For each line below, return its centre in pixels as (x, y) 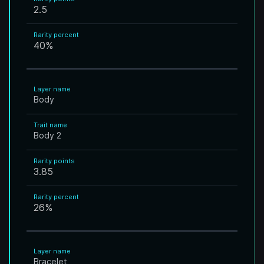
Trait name (50, 125)
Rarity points (54, 161)
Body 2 (47, 135)
